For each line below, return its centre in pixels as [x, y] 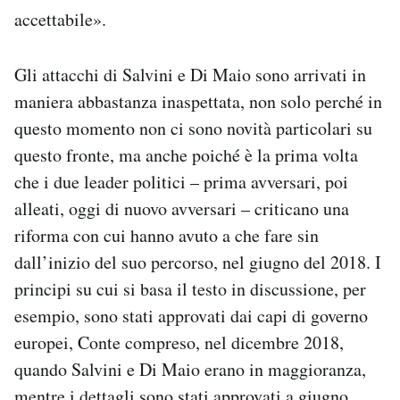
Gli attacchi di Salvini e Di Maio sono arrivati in [190, 75]
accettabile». [60, 20]
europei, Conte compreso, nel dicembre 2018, [179, 343]
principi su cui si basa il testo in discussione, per [190, 289]
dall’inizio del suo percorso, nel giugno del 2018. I [198, 262]
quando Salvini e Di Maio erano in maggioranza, [190, 370]
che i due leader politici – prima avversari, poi [181, 182]
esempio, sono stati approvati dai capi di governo [191, 316]
